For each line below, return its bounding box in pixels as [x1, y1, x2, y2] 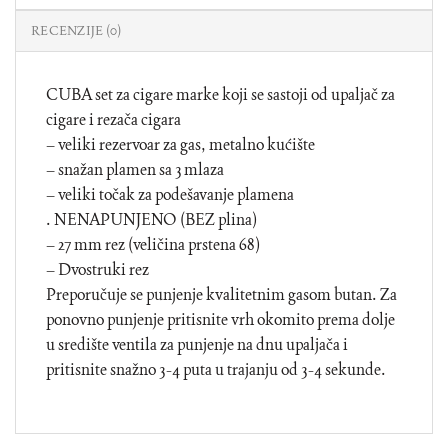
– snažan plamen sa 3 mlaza [46, 158, 224, 180]
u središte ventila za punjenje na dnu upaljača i [46, 333, 348, 355]
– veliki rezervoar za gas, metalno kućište [46, 133, 315, 155]
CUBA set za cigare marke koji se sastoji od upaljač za [46, 83, 395, 105]
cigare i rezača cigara [46, 108, 181, 130]
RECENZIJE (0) [31, 21, 122, 39]
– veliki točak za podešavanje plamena [46, 183, 294, 205]
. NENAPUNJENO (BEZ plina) [46, 208, 257, 230]
